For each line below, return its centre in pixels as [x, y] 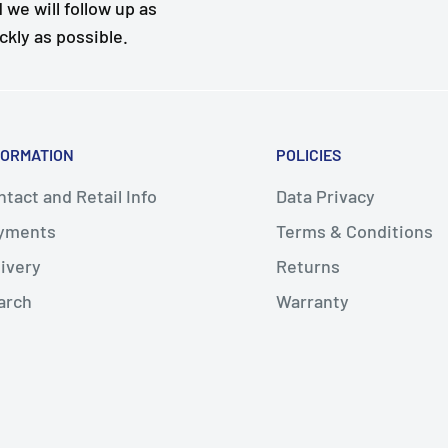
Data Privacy [325, 196]
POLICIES [308, 154]
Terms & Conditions [354, 231]
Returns [308, 266]
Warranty [312, 301]
